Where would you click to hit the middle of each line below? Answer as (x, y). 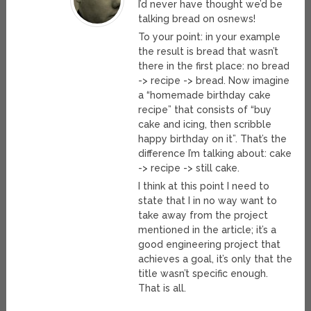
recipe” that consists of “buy (205, 110)
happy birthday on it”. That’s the (213, 139)
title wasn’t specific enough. (203, 274)
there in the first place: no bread (214, 66)
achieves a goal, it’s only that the (216, 259)
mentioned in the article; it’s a (208, 230)
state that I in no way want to (208, 201)
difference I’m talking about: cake (215, 154)
